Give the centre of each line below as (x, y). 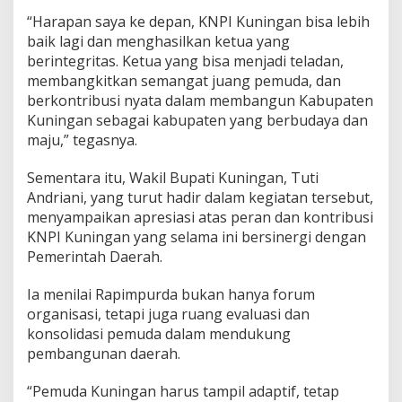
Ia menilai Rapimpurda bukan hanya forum (171, 294)
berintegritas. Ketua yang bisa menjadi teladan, (185, 61)
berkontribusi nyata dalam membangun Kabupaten (200, 100)
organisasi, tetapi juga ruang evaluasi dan (168, 314)
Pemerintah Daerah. (95, 256)
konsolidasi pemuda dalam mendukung (159, 333)
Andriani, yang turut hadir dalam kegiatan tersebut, (200, 197)
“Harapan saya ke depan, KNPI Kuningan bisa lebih (198, 21)
